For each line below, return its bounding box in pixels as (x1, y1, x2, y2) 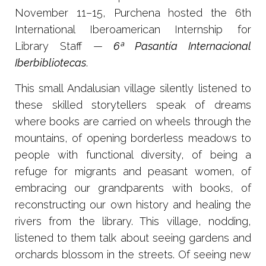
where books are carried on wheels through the (15, 115, 251, 128)
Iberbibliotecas (15, 56, 86, 69)
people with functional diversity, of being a (15, 148, 251, 161)
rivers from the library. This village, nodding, (15, 214, 251, 227)
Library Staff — (15, 39, 114, 52)
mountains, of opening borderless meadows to (15, 131, 251, 144)
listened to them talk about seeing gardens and (15, 231, 251, 244)
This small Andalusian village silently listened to (15, 81, 251, 94)
